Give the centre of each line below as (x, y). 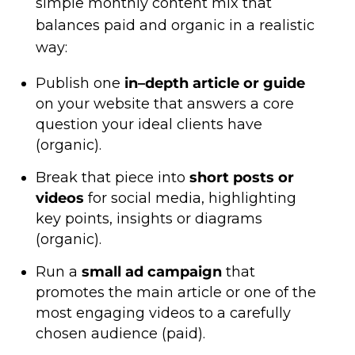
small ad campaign (151, 272)
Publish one (80, 83)
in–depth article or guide (214, 83)
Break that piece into (112, 177)
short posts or (241, 177)
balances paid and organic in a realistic (175, 25)
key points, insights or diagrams (149, 219)
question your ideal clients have (149, 124)
